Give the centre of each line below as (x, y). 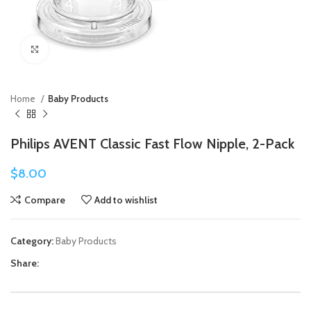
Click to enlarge (79, 49)
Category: (32, 241)
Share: (25, 263)
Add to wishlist (126, 200)
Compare (44, 200)
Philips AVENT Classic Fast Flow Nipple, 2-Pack (152, 144)
